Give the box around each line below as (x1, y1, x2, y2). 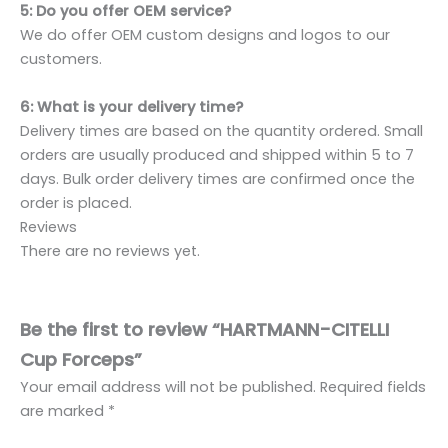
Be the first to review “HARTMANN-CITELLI (20, 317, 389, 343)
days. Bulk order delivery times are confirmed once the (20, 168, 415, 189)
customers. (20, 49, 102, 70)
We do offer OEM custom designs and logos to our (20, 25, 390, 46)
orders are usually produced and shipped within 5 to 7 (20, 144, 414, 165)
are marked (20, 401, 108, 422)
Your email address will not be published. (20, 377, 316, 398)
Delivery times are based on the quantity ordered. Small (20, 120, 423, 141)
